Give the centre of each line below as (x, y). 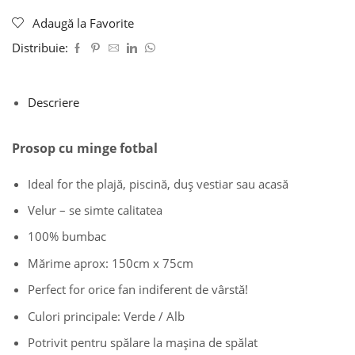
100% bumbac (67, 237)
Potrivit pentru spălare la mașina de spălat (143, 343)
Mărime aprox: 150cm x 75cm (111, 263)
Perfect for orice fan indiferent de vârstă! (138, 290)
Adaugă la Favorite (83, 23)
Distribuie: (40, 47)
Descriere (53, 102)
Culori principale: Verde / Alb (106, 316)
